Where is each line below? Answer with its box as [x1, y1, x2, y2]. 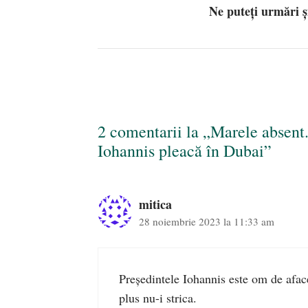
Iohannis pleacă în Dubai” [98, 139, 272, 162]
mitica [139, 195, 172, 213]
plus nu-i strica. [119, 289, 197, 306]
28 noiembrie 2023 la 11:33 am [139, 214, 274, 228]
